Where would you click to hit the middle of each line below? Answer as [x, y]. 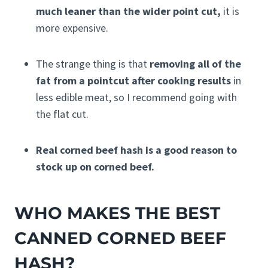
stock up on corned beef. [95, 167]
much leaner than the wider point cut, [128, 11]
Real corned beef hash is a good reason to [136, 150]
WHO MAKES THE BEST [117, 213]
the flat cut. [62, 114]
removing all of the [195, 64]
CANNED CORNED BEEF [120, 238]
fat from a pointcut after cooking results [133, 81]
